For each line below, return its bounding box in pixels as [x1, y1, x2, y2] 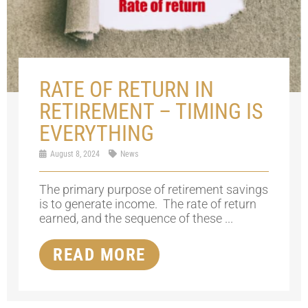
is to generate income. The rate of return [39, 197, 257, 212]
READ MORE [53, 245, 146, 265]
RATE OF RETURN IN [39, 76, 214, 103]
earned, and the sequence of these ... [39, 211, 234, 226]
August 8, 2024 [48, 149, 102, 159]
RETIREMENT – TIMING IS [39, 98, 264, 125]
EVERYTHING [39, 120, 155, 147]
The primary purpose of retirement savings [39, 182, 269, 197]
